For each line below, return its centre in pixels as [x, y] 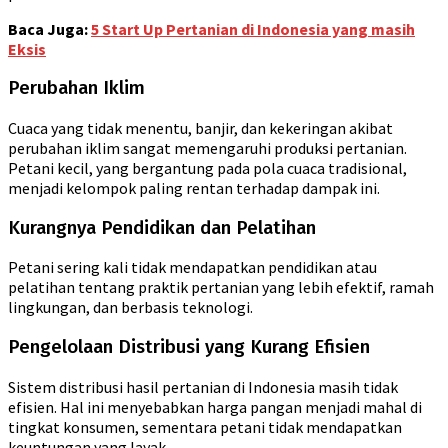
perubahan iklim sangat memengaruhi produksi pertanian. [207, 147]
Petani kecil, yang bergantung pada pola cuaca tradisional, [207, 167]
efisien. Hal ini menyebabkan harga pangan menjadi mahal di [215, 406]
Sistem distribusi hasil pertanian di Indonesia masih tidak [203, 386]
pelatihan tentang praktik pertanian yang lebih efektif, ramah [221, 287]
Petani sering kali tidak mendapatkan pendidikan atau [192, 267]
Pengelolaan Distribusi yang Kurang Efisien [189, 347]
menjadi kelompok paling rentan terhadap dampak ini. [194, 187]
